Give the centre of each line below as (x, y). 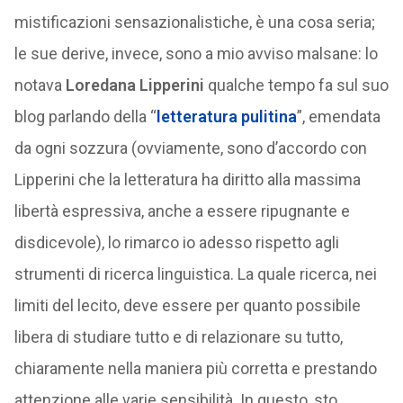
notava (40, 85)
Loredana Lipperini (134, 85)
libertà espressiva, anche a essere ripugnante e (182, 211)
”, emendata (338, 116)
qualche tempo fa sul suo (296, 85)
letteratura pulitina (226, 116)
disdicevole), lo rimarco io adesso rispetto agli (176, 242)
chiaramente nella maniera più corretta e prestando (195, 368)
